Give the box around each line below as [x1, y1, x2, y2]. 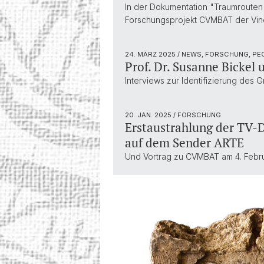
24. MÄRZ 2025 [125, 50, 177, 59]
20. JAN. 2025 [125, 111, 173, 120]
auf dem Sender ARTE [125, 134, 244, 151]
